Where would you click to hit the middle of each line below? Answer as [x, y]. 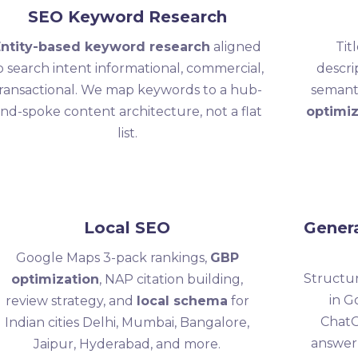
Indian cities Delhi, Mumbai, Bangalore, [127, 322]
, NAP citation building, [171, 279]
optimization [56, 279]
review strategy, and [71, 301]
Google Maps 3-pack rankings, [113, 258]
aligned [236, 47]
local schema [182, 301]
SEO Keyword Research [127, 17]
